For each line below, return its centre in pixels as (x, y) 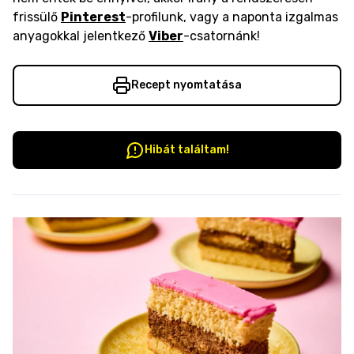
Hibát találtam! (186, 150)
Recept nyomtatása (186, 85)
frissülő (35, 17)
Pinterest (93, 17)
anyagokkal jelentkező (79, 36)
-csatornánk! (222, 36)
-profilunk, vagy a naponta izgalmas (232, 17)
